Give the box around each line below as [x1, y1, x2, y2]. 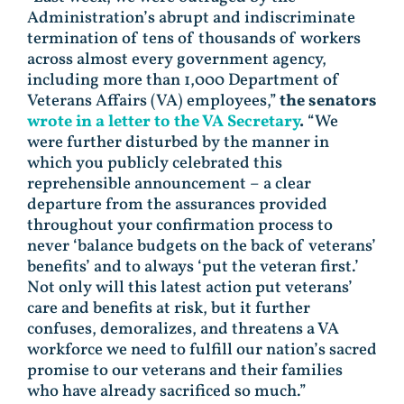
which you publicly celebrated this [27, 151, 282, 175]
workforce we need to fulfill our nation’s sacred [27, 337, 377, 362]
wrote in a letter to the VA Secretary [27, 109, 299, 133]
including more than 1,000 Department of [27, 68, 340, 92]
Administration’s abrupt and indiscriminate [27, 5, 355, 30]
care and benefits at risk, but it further [27, 296, 310, 320]
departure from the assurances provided [27, 192, 327, 216]
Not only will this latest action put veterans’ [27, 275, 353, 299]
